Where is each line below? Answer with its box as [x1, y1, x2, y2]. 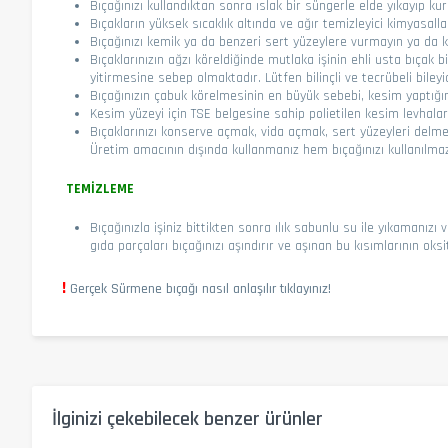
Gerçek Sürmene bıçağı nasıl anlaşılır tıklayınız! [70, 279, 331, 298]
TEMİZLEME [66, 179, 134, 198]
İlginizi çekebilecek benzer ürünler [52, 405, 323, 432]
